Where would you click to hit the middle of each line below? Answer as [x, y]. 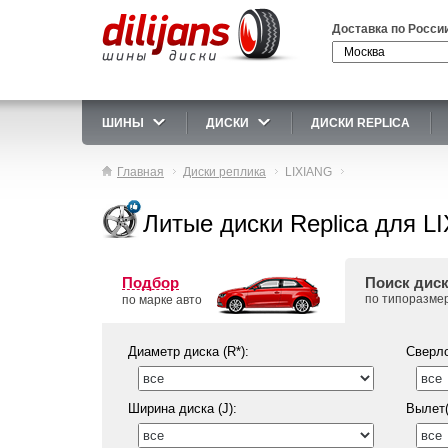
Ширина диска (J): [182, 408]
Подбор [150, 282]
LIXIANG [308, 172]
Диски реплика [224, 172]
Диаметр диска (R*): [188, 351]
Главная [140, 172]
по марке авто [162, 300]
